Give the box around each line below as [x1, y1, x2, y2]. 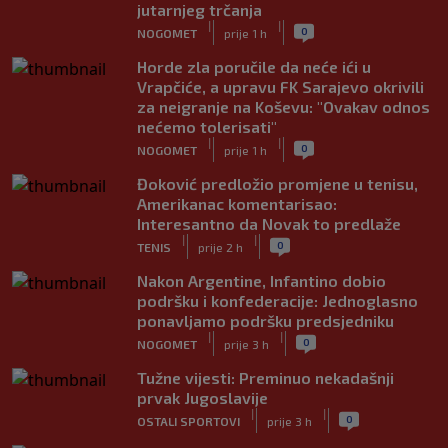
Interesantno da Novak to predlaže [137, 214, 401, 233]
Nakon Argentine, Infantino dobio [137, 271, 386, 290]
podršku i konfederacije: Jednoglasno [137, 291, 418, 310]
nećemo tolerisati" [137, 117, 277, 136]
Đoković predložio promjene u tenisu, [137, 174, 418, 193]
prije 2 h [198, 239, 243, 254]
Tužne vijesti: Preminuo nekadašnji [137, 368, 394, 387]
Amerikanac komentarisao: [137, 194, 337, 213]
